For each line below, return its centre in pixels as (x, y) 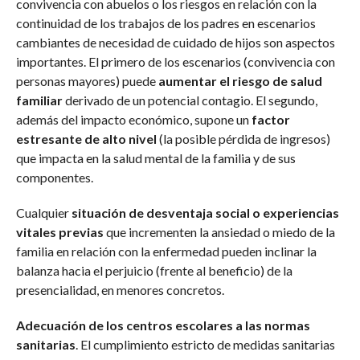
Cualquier (43, 212)
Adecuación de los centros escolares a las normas (163, 325)
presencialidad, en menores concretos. (120, 289)
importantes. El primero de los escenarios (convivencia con (175, 61)
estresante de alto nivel (86, 138)
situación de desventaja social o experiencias (205, 212)
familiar (39, 100)
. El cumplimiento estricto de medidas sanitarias (205, 344)
